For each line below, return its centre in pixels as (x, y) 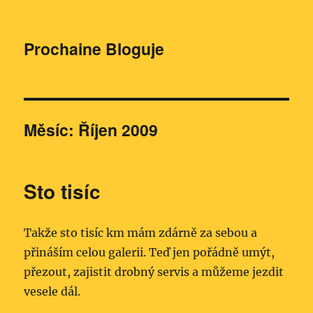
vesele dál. (52, 291)
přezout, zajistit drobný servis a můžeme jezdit (154, 272)
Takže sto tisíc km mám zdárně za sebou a (141, 233)
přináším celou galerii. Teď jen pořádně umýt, (150, 252)
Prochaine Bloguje (94, 49)
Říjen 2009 (118, 130)
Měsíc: (51, 130)
